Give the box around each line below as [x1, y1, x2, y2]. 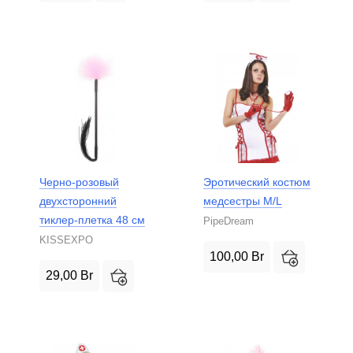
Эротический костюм [203, 176, 310, 189]
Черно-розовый [39, 176, 119, 189]
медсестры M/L [203, 195, 282, 208]
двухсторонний [39, 195, 117, 208]
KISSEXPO [39, 234, 93, 247]
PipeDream [203, 215, 254, 228]
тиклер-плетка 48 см [39, 214, 145, 227]
